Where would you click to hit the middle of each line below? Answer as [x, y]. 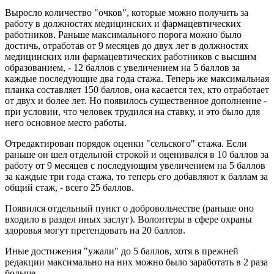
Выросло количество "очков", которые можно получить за [127, 12]
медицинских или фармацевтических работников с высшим [131, 56]
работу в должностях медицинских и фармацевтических [123, 23]
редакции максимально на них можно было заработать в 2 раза [136, 262]
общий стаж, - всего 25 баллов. [69, 187]
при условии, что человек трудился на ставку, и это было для [132, 111]
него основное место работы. [66, 122]
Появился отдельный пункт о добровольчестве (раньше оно [129, 208]
